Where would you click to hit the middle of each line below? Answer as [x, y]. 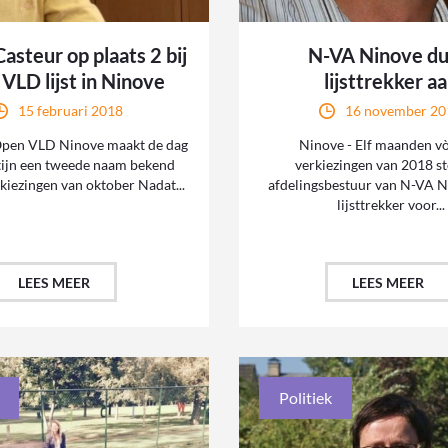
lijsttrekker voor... [390, 205]
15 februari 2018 [70, 111]
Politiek [305, 398]
